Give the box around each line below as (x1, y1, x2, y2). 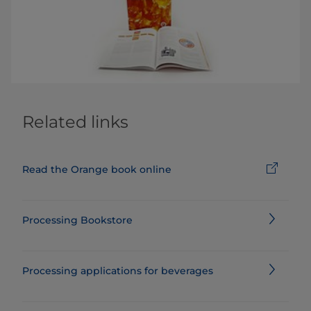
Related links (22, 112, 128, 132)
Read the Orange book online (22, 163, 171, 176)
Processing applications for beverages (22, 264, 213, 277)
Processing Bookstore (22, 214, 133, 226)
